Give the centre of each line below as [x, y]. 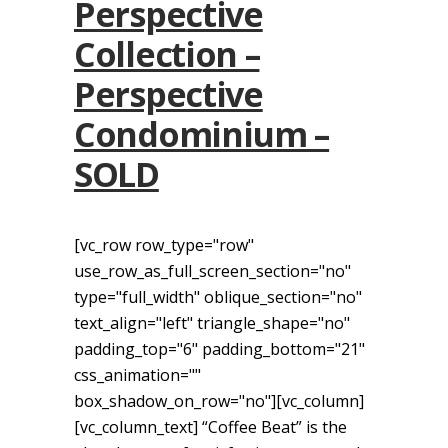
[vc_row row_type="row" [164, 244]
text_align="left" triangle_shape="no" [212, 322]
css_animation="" [137, 374]
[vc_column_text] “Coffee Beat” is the [210, 426]
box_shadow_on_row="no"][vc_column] [219, 400]
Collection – [167, 53]
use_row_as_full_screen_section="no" [212, 270]
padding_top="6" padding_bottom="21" [219, 348]
